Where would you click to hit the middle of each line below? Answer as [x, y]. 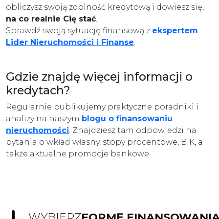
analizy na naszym [44, 119]
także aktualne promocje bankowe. [78, 154]
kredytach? [38, 90]
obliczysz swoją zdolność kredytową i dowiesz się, [105, 7]
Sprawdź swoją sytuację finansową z [79, 31]
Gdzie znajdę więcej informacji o [99, 77]
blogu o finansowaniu [127, 119]
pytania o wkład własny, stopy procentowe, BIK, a [104, 142]
